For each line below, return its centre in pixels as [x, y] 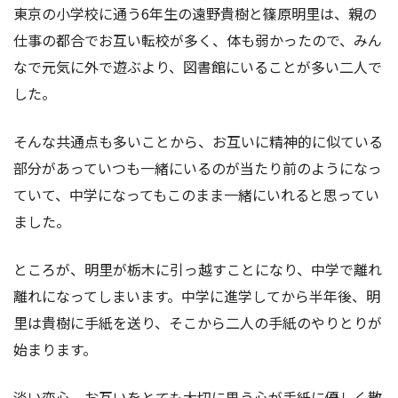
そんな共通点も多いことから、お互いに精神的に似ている [198, 141]
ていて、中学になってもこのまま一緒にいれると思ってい [196, 194]
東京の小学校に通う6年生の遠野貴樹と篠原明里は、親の [195, 13]
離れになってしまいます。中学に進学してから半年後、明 [197, 295]
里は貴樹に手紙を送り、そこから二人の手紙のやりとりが [198, 322]
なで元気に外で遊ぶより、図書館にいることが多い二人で [198, 66]
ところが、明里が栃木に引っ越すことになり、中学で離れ [198, 269]
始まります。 [55, 349]
